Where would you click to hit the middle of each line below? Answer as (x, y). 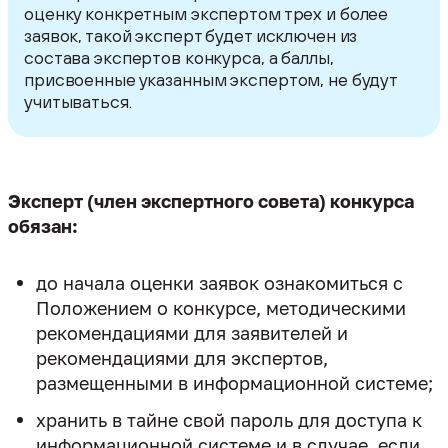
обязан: (43, 225)
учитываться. (78, 101)
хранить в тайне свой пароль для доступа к (229, 419)
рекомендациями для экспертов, (182, 357)
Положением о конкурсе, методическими (221, 307)
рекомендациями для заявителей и (192, 332)
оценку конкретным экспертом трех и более (206, 13)
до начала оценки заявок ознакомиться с (219, 282)
